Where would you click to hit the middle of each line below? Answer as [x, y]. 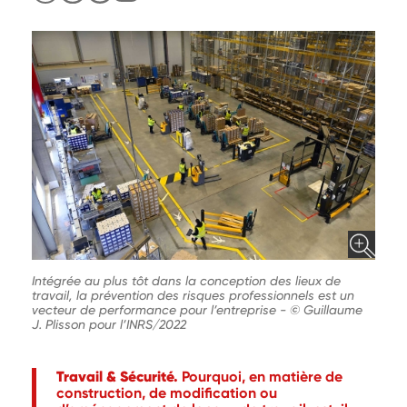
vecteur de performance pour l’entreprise [156, 310]
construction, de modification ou [167, 393]
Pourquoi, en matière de [262, 377]
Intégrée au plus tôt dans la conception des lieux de [186, 281]
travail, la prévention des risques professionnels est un [193, 296]
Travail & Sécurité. [119, 377]
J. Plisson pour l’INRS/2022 [109, 325]
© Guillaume [326, 310]
